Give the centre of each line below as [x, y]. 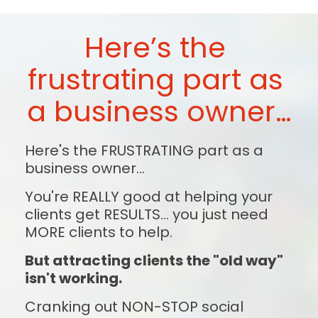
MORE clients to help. [98, 232]
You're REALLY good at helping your [148, 196]
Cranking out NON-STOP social [134, 306]
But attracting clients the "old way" [154, 260]
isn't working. [73, 278]
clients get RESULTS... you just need [146, 214]
